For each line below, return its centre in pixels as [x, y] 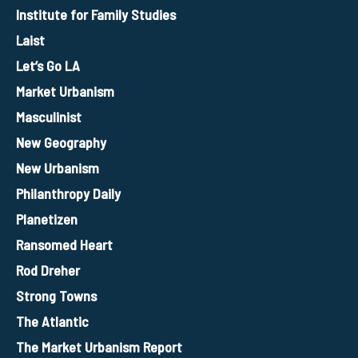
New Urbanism [58, 167]
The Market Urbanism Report [99, 346]
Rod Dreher [48, 270]
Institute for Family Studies [96, 14]
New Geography [61, 142]
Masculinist [49, 116]
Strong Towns [56, 295]
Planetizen [47, 219]
